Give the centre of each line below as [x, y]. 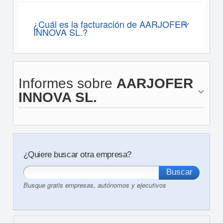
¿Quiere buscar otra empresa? [77, 155]
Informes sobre [67, 83]
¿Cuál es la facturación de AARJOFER [110, 24]
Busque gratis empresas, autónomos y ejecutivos [95, 185]
